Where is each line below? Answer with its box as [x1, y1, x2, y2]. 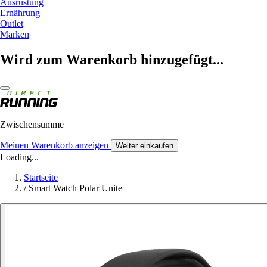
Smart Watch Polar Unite [29, 182, 122, 193]
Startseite [24, 172, 58, 182]
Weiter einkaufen [116, 141, 173, 150]
